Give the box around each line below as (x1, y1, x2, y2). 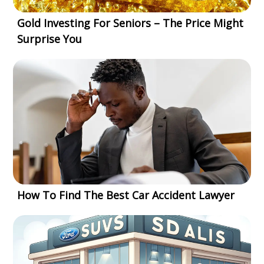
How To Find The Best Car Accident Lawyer (17, 187, 235, 202)
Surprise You (17, 31, 82, 46)
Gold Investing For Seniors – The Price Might (17, 15, 244, 30)
